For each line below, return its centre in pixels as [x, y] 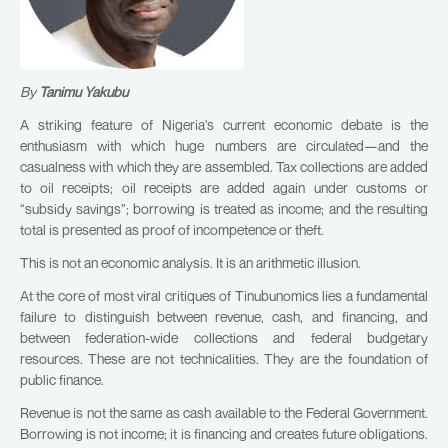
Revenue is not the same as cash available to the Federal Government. [224, 412]
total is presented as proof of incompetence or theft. [172, 229]
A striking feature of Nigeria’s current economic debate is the [224, 124]
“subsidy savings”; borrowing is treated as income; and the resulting [224, 208]
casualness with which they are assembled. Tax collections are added [224, 166]
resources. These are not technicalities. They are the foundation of [224, 358]
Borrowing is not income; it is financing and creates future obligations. [224, 433]
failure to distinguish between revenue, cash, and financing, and [224, 316]
